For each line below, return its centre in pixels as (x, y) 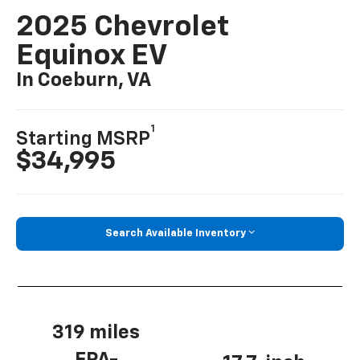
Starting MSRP (84, 139)
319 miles (96, 332)
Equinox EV (92, 57)
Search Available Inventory (176, 233)
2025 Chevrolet (123, 28)
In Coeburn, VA (84, 81)
